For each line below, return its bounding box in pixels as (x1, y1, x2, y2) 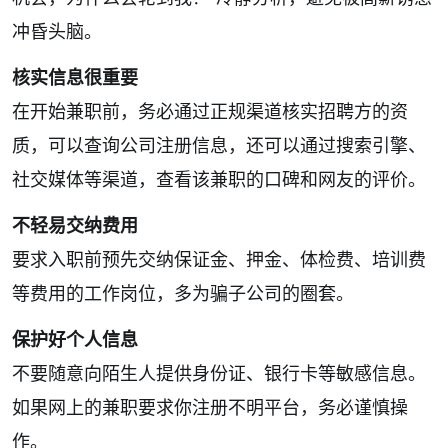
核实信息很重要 (12, 65, 138, 89)
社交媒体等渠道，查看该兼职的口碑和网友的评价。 (12, 167, 426, 191)
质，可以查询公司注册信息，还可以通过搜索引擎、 (12, 133, 426, 157)
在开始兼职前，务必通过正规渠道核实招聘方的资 (12, 99, 408, 123)
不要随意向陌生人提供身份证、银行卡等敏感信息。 (12, 361, 426, 385)
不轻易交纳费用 (12, 213, 138, 237)
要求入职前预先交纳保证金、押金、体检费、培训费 (12, 247, 426, 271)
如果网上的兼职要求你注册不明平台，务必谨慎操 (12, 395, 408, 419)
